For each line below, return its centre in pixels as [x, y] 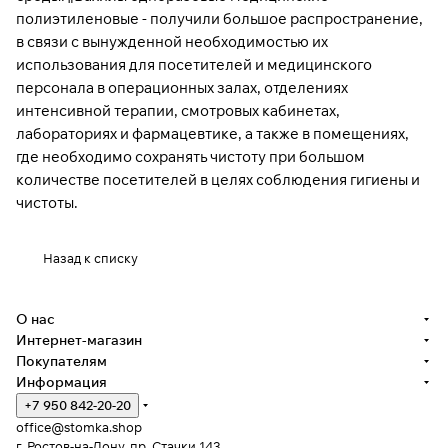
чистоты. [47, 203]
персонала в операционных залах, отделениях [182, 88]
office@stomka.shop [79, 427]
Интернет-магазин [79, 340]
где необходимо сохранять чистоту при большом [190, 157]
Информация [61, 382]
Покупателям [61, 361]
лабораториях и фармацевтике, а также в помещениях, [212, 134]
